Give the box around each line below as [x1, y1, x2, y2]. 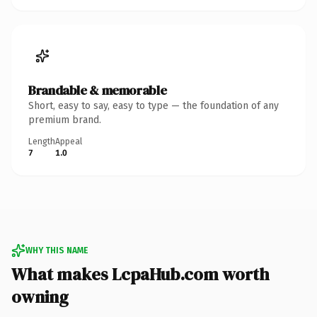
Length [28, 136, 55, 146]
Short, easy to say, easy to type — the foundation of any [28, 99, 279, 112]
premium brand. [28, 113, 101, 126]
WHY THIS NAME [25, 245, 88, 255]
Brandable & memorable [28, 81, 167, 99]
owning [11, 284, 69, 309]
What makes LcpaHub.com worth [11, 262, 270, 286]
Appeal [55, 136, 82, 146]
